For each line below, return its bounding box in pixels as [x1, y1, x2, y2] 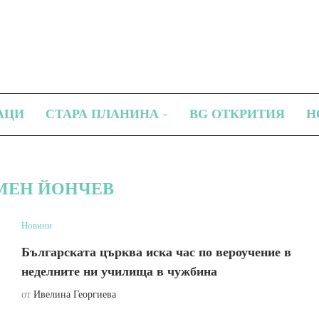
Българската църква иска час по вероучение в [21, 245, 291, 259]
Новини [21, 220, 52, 231]
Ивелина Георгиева [33, 289, 116, 300]
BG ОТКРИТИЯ [189, 107, 285, 121]
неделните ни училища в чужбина [21, 264, 217, 278]
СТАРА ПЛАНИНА [46, 107, 159, 121]
